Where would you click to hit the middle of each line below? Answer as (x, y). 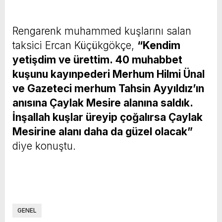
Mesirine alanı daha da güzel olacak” (103, 131)
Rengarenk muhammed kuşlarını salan (102, 31)
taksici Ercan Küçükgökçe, (75, 45)
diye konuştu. (44, 146)
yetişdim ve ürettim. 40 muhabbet (97, 59)
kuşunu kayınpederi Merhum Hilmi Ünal (109, 74)
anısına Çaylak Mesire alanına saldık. (103, 103)
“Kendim (159, 45)
